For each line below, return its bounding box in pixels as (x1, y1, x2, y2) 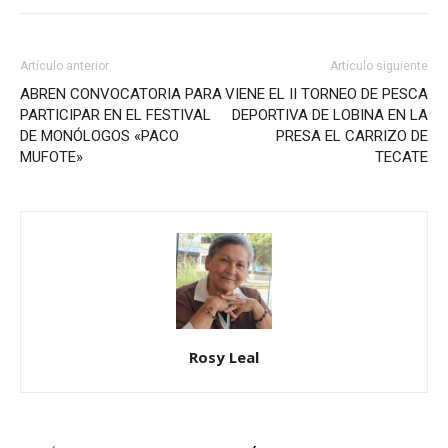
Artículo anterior (20, 58, 109, 73)
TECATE (375, 147, 428, 166)
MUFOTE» (20, 147, 83, 166)
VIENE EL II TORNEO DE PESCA (225, 84, 428, 103)
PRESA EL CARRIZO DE (276, 126, 428, 145)
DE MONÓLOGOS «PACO (20, 126, 179, 145)
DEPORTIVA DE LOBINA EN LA (232, 105, 428, 124)
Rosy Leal (189, 346, 259, 367)
